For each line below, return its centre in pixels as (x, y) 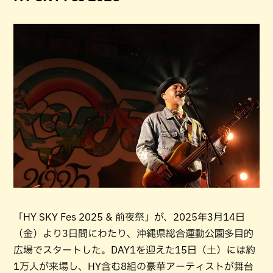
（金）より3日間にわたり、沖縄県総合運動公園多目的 (133, 234)
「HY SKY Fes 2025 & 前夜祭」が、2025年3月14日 (129, 217)
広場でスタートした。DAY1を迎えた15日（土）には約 (134, 250)
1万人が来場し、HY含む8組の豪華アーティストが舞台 (133, 267)
